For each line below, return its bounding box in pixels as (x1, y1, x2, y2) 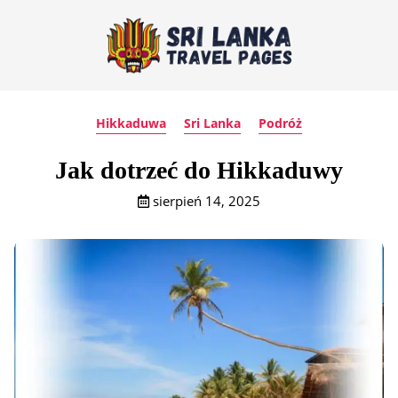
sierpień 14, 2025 (153, 192, 260, 210)
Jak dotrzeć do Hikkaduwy (55, 156, 343, 184)
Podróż (259, 115, 302, 131)
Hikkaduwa (96, 115, 166, 131)
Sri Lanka (184, 115, 241, 131)
